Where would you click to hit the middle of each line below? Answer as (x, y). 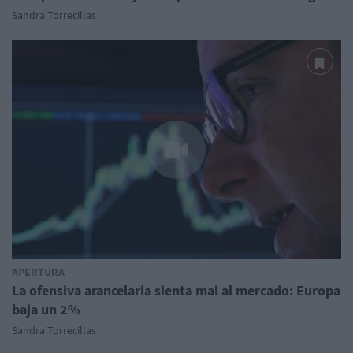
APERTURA (38, 271)
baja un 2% (46, 309)
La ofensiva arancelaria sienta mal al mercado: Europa (176, 290)
